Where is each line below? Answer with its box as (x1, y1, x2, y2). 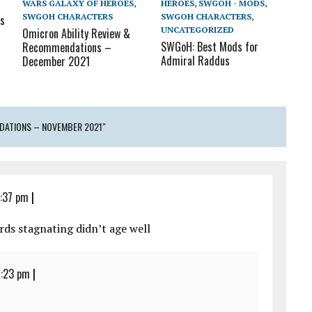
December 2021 (22, 52, 91, 70)
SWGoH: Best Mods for (161, 38, 259, 55)
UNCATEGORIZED (161, 24, 235, 35)
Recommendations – (22, 38, 112, 56)
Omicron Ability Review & (22, 24, 131, 42)
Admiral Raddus (161, 52, 231, 69)
